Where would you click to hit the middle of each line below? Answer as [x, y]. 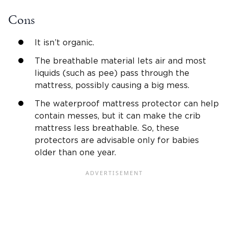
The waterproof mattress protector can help [127, 104]
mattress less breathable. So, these [107, 128]
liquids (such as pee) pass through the [112, 73]
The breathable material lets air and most [120, 61]
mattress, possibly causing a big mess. [112, 85]
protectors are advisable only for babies [117, 140]
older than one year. [75, 152]
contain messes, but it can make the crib [118, 116]
